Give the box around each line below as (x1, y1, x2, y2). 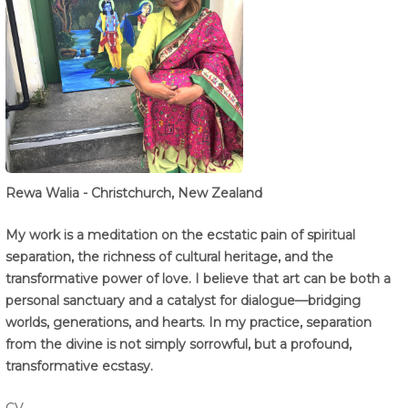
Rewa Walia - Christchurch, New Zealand (5, 185, 262, 202)
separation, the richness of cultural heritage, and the (5, 249, 333, 266)
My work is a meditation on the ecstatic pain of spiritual (5, 227, 355, 244)
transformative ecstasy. (5, 358, 157, 375)
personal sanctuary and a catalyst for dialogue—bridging (5, 292, 361, 310)
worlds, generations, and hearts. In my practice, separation (5, 314, 372, 331)
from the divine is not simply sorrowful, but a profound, (5, 336, 352, 353)
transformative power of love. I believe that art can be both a (5, 270, 391, 288)
